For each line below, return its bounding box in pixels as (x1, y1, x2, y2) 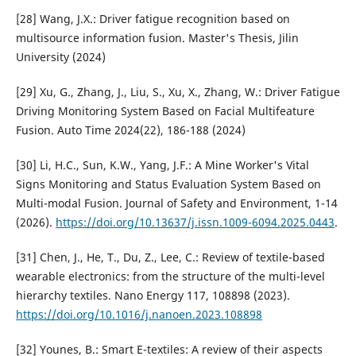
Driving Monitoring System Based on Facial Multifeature (15, 103, 315, 118)
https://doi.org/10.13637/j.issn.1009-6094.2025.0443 (55, 214, 335, 230)
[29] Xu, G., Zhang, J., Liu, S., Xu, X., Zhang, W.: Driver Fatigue (15, 83, 340, 99)
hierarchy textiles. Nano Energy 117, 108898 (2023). (15, 287, 290, 303)
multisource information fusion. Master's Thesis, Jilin (15, 29, 299, 45)
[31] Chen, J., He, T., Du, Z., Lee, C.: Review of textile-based (15, 249, 325, 265)
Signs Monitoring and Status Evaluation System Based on (15, 176, 321, 192)
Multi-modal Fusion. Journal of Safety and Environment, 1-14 (15, 195, 338, 211)
